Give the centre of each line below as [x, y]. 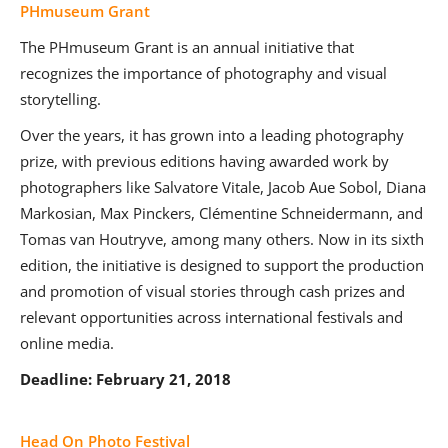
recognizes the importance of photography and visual [203, 73]
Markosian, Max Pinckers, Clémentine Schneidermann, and [221, 213]
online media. [67, 343]
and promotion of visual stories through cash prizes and [212, 291]
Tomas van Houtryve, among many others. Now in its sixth [222, 239]
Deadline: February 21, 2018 [125, 379]
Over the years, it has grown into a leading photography [212, 135]
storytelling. [60, 99]
